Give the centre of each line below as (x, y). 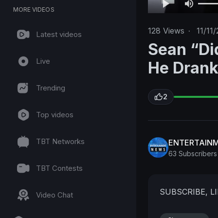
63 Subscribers (193, 153)
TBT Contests (59, 168)
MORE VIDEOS (34, 9)
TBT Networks (60, 141)
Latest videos (59, 34)
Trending (51, 88)
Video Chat (54, 195)
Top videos (55, 115)
